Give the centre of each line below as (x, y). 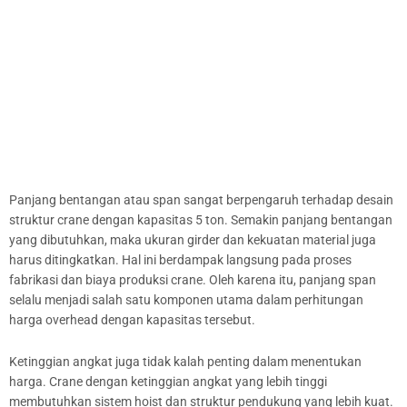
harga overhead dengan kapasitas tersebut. (132, 320)
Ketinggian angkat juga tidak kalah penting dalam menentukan (185, 362)
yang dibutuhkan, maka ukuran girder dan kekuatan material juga (193, 240)
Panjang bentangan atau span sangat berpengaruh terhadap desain (201, 200)
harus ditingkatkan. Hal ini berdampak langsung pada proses (180, 260)
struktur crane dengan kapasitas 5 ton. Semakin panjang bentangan (201, 220)
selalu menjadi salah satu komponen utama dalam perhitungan (186, 300)
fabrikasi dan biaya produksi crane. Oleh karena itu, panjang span (193, 280)
